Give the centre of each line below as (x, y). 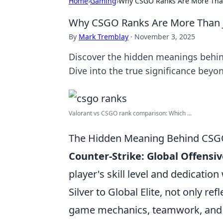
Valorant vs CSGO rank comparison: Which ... (130, 113)
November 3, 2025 (165, 37)
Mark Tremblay (104, 37)
